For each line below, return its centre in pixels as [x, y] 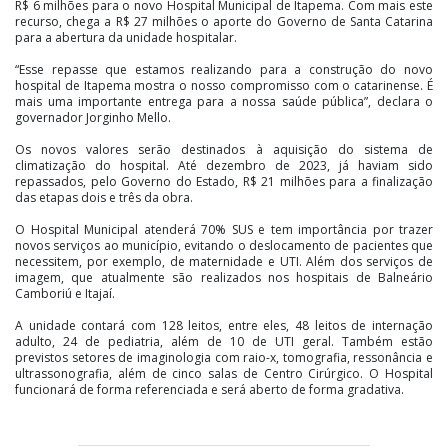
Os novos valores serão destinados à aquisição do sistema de [224, 149]
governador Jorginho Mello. [93, 117]
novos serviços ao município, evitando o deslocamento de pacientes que [224, 245]
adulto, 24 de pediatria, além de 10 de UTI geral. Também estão [224, 341]
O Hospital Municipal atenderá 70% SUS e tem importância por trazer [224, 229]
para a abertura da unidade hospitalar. [126, 37]
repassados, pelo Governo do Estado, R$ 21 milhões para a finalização [224, 181]
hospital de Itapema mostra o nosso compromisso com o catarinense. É [224, 85]
